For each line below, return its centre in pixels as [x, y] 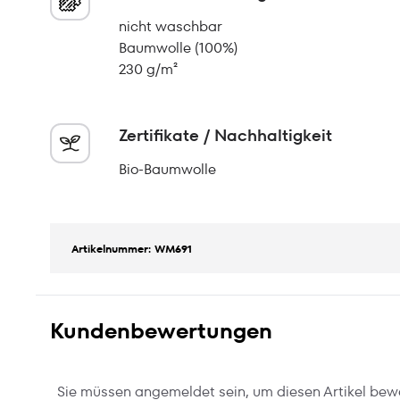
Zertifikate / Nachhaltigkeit [225, 135]
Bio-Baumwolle [167, 169]
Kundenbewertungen [161, 331]
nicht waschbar [171, 26]
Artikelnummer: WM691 [132, 249]
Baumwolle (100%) [178, 48]
